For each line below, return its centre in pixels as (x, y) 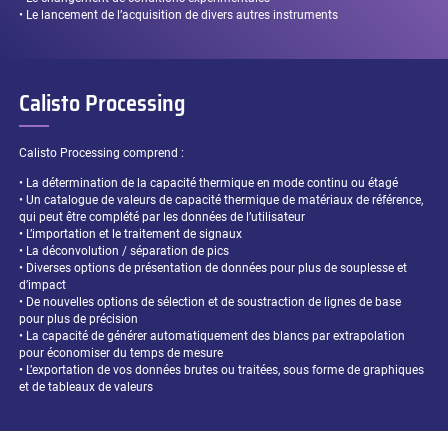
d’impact (43, 285)
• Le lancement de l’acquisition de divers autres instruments (179, 15)
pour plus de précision (79, 319)
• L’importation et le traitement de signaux (131, 234)
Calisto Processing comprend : (102, 153)
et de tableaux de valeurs (86, 387)
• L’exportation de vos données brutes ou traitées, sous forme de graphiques (222, 370)
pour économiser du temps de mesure (121, 353)
